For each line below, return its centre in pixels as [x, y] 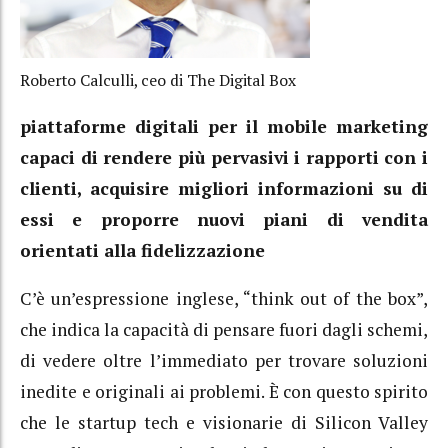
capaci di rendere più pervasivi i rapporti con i [224, 157]
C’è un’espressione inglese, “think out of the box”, [224, 299]
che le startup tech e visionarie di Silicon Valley [224, 423]
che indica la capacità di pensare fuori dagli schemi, [224, 330]
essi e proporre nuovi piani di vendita [224, 219]
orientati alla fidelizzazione [142, 250]
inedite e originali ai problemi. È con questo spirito [224, 392]
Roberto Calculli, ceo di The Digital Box [158, 81]
